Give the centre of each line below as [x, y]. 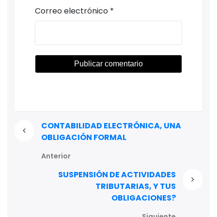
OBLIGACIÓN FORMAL [84, 137]
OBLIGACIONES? [144, 198]
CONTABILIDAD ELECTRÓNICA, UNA [111, 126]
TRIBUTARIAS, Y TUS [136, 186]
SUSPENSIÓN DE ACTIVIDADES [117, 175]
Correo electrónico [71, 11]
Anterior [56, 156]
